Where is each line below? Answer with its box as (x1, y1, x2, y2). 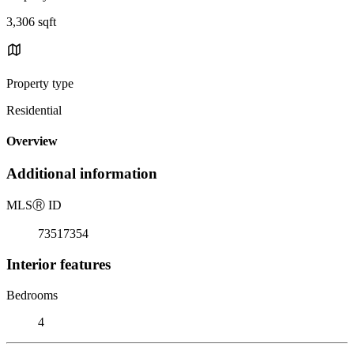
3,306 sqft (6, 14, 56, 28)
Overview (6, 134, 58, 149)
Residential (6, 103, 62, 117)
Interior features (6, 255, 111, 273)
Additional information (6, 165, 157, 183)
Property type (6, 76, 73, 90)
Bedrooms (6, 288, 58, 302)
